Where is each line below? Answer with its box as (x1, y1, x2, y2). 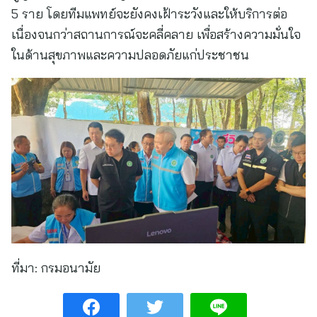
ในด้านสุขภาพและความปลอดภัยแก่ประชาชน (11, 47, 249, 63)
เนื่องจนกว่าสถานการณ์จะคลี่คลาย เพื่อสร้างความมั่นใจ (11, 26, 301, 42)
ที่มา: (11, 260, 38, 276)
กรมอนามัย (38, 260, 100, 276)
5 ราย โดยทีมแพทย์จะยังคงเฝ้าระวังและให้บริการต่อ (11, 6, 287, 22)
